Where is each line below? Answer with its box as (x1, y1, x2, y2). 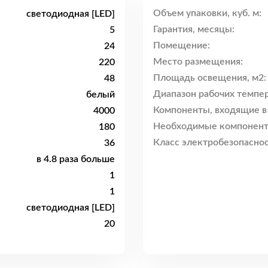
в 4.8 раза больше (36, 154, 115, 164)
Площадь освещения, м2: (153, 73, 266, 83)
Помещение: (153, 41, 210, 51)
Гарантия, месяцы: (153, 25, 234, 35)
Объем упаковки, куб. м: (153, 8, 261, 19)
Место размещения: (153, 57, 243, 67)
